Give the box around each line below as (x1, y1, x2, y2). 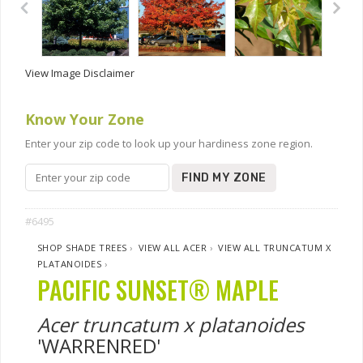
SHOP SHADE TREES (37, 241, 127, 254)
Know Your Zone (25, 109, 144, 129)
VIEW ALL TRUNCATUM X (218, 241, 331, 254)
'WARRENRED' (37, 332, 160, 359)
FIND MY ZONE (181, 171, 267, 185)
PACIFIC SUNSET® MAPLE (37, 271, 279, 308)
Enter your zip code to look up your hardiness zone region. (25, 136, 313, 151)
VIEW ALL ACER (139, 241, 207, 254)
